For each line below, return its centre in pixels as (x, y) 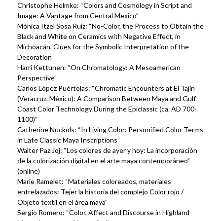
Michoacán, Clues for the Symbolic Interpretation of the (103, 47)
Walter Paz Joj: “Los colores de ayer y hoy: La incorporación (107, 150)
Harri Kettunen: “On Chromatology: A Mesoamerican (99, 67)
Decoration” (36, 57)
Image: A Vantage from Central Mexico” (78, 16)
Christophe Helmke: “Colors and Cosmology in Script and (105, 5)
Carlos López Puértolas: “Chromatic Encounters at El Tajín (106, 88)
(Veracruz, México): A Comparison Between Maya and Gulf (107, 98)
